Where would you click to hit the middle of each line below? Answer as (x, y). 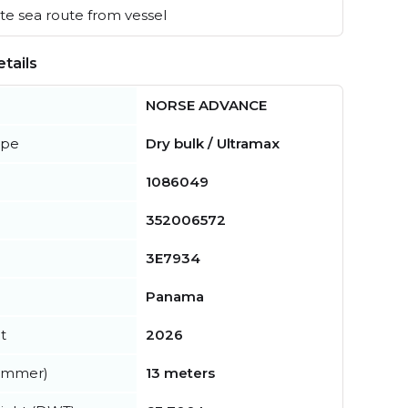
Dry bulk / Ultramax (213, 144)
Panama (175, 297)
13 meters (180, 373)
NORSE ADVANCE (206, 106)
